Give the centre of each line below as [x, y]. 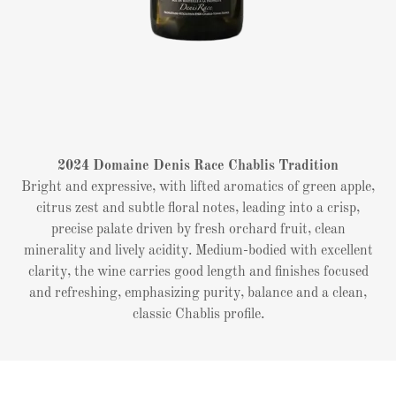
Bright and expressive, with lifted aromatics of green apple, [198, 187]
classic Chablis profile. [198, 315]
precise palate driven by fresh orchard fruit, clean [198, 230]
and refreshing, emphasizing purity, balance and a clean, [198, 293]
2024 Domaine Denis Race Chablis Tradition [198, 166]
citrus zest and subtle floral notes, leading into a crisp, [198, 209]
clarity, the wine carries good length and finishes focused [198, 272]
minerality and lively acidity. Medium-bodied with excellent [198, 251]
